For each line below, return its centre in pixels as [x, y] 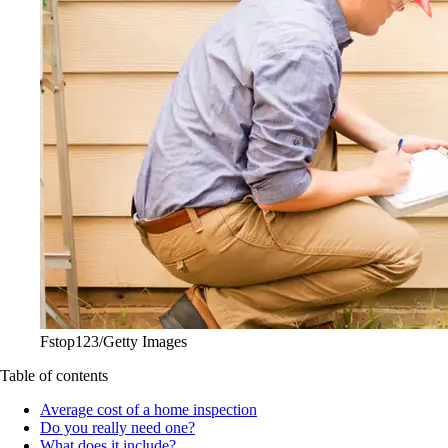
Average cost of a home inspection [148, 409]
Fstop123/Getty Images [113, 341]
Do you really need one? [117, 427]
